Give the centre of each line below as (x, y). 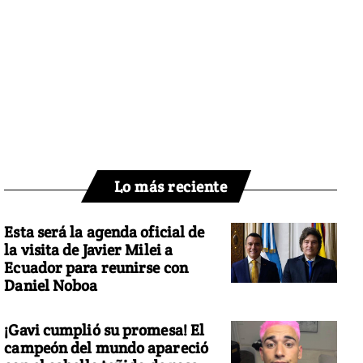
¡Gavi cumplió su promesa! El (105, 329)
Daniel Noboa (51, 286)
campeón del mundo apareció (106, 347)
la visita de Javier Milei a (89, 250)
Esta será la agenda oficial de (105, 232)
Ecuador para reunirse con (96, 268)
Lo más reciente (171, 187)
